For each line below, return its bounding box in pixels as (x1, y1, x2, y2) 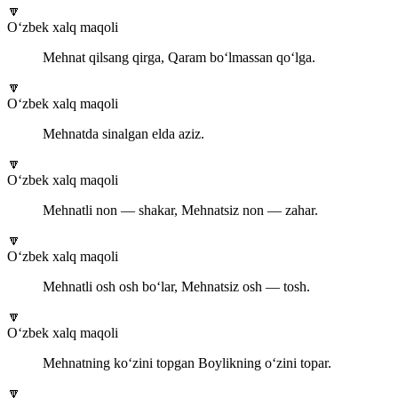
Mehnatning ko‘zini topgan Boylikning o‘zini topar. (43, 355, 331, 371)
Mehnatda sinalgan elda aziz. (43, 126, 204, 142)
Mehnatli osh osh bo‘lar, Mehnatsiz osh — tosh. (43, 279, 310, 295)
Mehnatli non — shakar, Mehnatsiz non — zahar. (43, 203, 318, 219)
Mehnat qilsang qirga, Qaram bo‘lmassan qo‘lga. (43, 50, 315, 66)
